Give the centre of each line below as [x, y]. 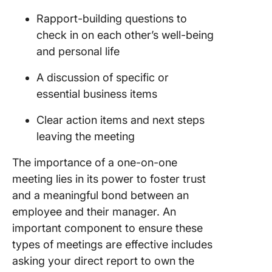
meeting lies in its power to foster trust [109, 178]
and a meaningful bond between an [100, 195]
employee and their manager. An [94, 211]
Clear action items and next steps [121, 120]
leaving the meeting [87, 136]
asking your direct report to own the [103, 260]
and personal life [80, 51]
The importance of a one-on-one [95, 162]
